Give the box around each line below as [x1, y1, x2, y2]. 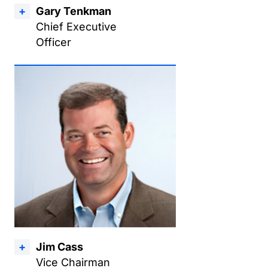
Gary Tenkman [36, 5, 111, 17]
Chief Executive [36, 20, 117, 33]
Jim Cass [36, 240, 83, 253]
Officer [36, 36, 71, 48]
